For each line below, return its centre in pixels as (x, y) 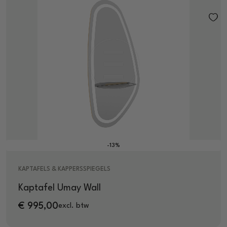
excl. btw (74, 206)
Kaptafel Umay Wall (60, 188)
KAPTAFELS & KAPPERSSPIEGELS (64, 169)
